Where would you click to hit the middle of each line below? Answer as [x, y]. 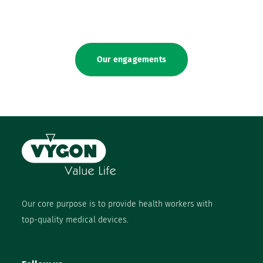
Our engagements [131, 60]
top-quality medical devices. [75, 220]
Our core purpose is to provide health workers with [117, 204]
